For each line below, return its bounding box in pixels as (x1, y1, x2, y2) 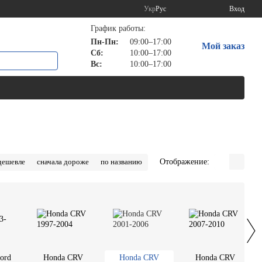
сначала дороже (37, 157, 89, 166)
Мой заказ (201, 41, 244, 51)
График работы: (90, 24, 146, 33)
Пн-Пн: (90, 37, 119, 46)
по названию (101, 157, 142, 166)
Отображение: (160, 157, 209, 166)
